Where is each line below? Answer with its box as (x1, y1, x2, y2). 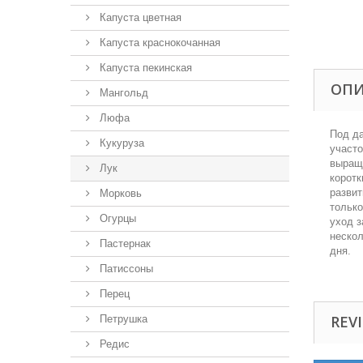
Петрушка (96, 313, 147, 325)
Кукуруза (96, 137, 144, 149)
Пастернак (96, 237, 151, 250)
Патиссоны (96, 263, 153, 275)
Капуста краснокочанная (96, 36, 220, 49)
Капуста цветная (96, 11, 181, 23)
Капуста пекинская (96, 62, 192, 74)
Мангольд (96, 87, 148, 99)
